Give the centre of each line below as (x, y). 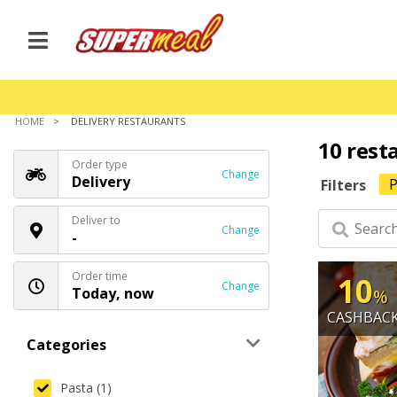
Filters (343, 185)
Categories (66, 345)
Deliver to (96, 220)
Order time (100, 276)
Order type (100, 164)
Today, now (113, 293)
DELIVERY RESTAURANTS (128, 121)
